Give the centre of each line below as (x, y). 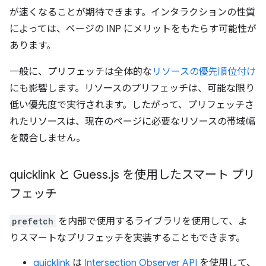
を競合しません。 (47, 138)
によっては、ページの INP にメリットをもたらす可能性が (133, 29)
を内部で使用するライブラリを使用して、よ (152, 221)
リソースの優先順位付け (204, 72)
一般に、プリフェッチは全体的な (81, 72)
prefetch (33, 221)
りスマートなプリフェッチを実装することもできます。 (127, 238)
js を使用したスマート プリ (183, 175)
